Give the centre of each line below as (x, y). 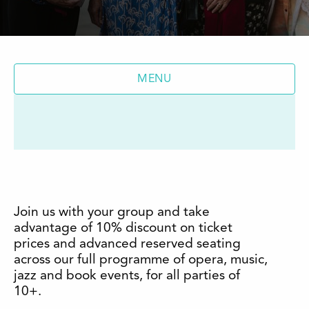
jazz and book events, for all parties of (127, 276)
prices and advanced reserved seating (127, 245)
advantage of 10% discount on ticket (123, 229)
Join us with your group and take (112, 213)
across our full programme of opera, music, (141, 260)
